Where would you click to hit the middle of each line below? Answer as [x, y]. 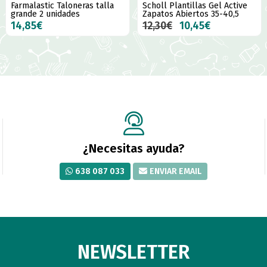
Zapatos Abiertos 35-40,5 [190, 14]
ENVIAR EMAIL [176, 172]
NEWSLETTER [133, 253]
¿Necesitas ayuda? [133, 149]
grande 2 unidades [46, 14]
